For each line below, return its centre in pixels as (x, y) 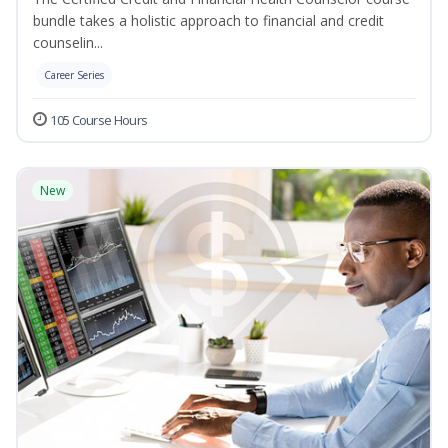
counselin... (68, 43)
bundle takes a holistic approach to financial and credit (208, 21)
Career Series (74, 75)
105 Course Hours (99, 120)
